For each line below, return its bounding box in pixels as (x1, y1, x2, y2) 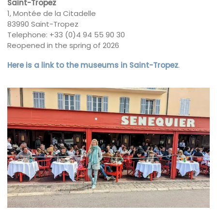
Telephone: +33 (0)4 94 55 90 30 (7, 29, 125, 40)
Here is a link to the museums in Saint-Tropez (7, 60, 178, 71)
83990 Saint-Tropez (7, 18, 78, 29)
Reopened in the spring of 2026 (7, 40, 119, 50)
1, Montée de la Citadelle (7, 8, 96, 18)
